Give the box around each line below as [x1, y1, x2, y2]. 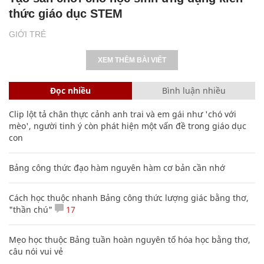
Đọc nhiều [50, 84, 91, 96]
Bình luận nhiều [161, 84, 226, 96]
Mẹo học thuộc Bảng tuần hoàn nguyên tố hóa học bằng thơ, [9, 233, 250, 245]
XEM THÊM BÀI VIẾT [98, 55, 166, 64]
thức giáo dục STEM [9, 6, 123, 20]
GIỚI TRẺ [9, 29, 46, 39]
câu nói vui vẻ [9, 245, 63, 257]
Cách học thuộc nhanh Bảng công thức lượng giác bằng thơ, [9, 192, 249, 203]
